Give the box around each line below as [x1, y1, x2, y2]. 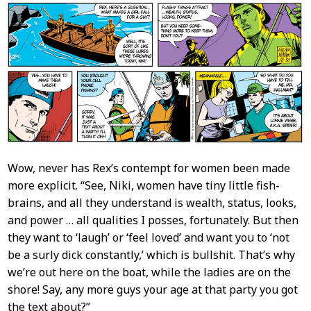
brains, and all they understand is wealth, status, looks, [7, 194, 296, 210]
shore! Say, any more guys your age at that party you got [7, 281, 298, 297]
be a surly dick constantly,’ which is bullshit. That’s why [7, 246, 295, 262]
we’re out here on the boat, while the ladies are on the [7, 264, 291, 280]
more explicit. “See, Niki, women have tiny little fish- [7, 177, 280, 193]
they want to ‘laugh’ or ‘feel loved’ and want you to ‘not [7, 229, 289, 245]
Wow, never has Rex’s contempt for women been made [7, 160, 290, 176]
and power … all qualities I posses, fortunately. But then [7, 212, 299, 228]
